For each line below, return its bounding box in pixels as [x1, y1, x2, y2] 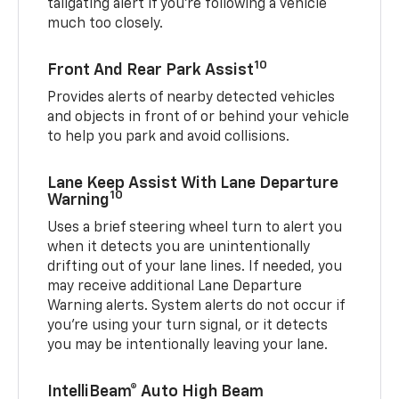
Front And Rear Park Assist [47, 61, 255, 78]
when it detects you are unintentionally [47, 240, 311, 255]
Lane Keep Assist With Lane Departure [47, 175, 339, 191]
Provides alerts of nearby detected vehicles [47, 90, 336, 105]
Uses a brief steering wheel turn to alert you [47, 220, 343, 235]
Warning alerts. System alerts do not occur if [47, 298, 346, 313]
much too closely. [47, 16, 164, 31]
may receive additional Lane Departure [47, 279, 303, 294]
